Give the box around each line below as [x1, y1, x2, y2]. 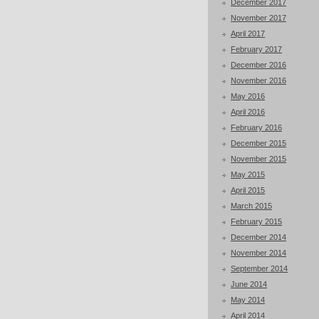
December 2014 [231, 233, 286, 241]
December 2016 [231, 61, 286, 69]
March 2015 [231, 202, 272, 210]
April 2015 [231, 186, 265, 194]
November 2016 [231, 76, 286, 85]
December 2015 [231, 139, 286, 147]
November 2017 [231, 14, 286, 22]
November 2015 [231, 155, 286, 163]
